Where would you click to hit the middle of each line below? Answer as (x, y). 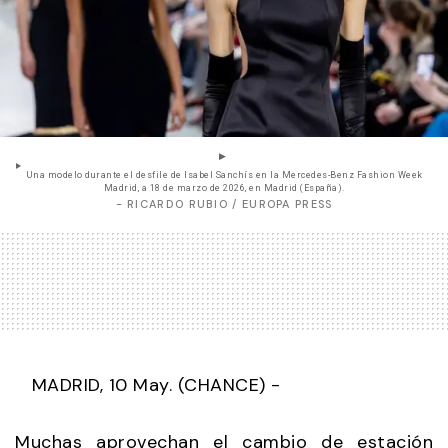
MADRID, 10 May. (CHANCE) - (148, 384)
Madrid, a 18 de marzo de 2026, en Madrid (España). (224, 188)
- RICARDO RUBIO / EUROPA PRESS (224, 203)
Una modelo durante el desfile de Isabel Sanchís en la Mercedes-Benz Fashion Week (224, 175)
